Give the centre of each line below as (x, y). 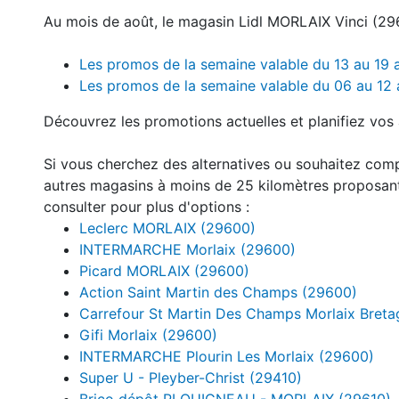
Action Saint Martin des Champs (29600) (218, 292)
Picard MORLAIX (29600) (164, 271)
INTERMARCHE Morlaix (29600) (187, 249)
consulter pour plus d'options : (147, 207)
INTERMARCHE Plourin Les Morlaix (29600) (227, 356)
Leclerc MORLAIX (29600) (167, 228)
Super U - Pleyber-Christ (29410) (191, 378)
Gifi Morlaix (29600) (148, 335)
